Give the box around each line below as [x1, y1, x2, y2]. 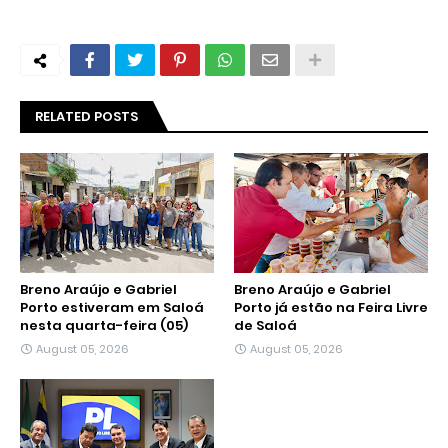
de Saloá [234, 316, 297, 336]
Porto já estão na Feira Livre [234, 298, 428, 318]
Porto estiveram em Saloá [20, 298, 204, 318]
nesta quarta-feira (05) [20, 316, 188, 336]
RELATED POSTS [35, 107, 138, 127]
